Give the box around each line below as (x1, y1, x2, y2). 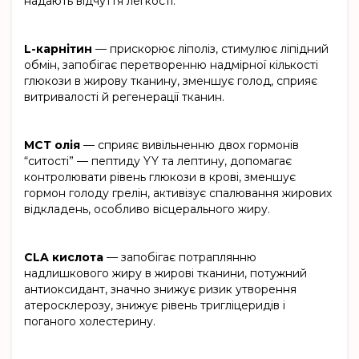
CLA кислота (24, 250, 107, 265)
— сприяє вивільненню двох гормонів (80, 138, 299, 153)
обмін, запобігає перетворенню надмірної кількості (24, 58, 318, 73)
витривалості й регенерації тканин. (24, 90, 224, 105)
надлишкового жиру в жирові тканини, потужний (24, 266, 307, 281)
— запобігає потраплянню (107, 250, 256, 265)
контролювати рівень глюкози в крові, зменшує (24, 170, 296, 185)
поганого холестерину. (24, 314, 155, 329)
